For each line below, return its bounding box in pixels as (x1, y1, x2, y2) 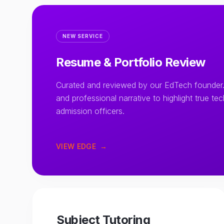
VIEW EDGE (56, 142, 96, 150)
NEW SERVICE (62, 33, 103, 39)
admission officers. (56, 106, 124, 116)
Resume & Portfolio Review (56, 55, 205, 69)
